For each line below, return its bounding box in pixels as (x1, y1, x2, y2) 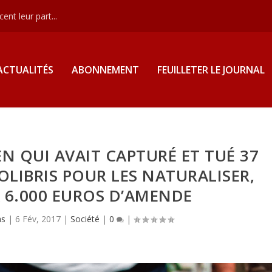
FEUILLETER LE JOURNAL (157, 63, 265, 76)
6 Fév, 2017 (15, 212, 61, 225)
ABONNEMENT (71, 63, 139, 76)
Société (70, 212, 100, 225)
